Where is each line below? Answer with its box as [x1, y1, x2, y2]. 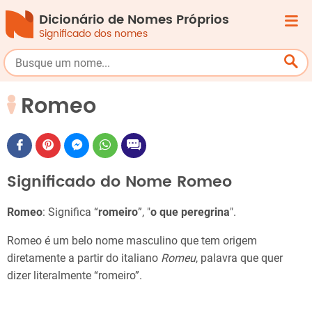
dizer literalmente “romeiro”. [7, 269, 142, 283]
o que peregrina [150, 205, 230, 219]
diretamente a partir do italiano [7, 251, 161, 265]
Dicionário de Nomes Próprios [39, 10, 229, 30]
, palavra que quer [196, 251, 283, 265]
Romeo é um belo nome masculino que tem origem [7, 234, 257, 248]
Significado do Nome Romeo [7, 169, 232, 194]
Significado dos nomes [39, 26, 148, 42]
